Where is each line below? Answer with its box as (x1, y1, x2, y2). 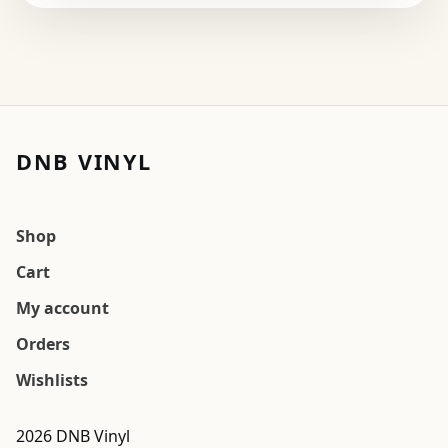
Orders (16, 333, 70, 356)
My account (16, 297, 109, 320)
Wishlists (16, 369, 88, 392)
